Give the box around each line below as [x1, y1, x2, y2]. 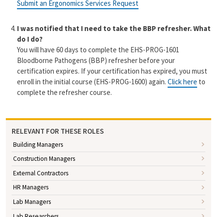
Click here [167, 77, 197, 87]
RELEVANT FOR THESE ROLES [12, 126, 104, 136]
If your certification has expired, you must [80, 66, 207, 76]
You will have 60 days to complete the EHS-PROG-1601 [16, 45, 179, 55]
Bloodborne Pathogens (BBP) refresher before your [16, 56, 175, 65]
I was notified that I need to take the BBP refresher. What [16, 24, 211, 33]
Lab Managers [13, 198, 51, 206]
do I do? [16, 34, 43, 44]
